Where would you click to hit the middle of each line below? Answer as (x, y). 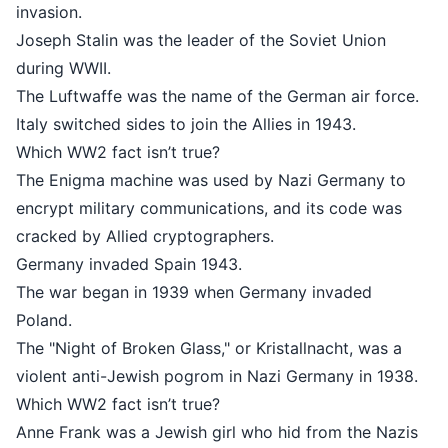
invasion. (213, 12)
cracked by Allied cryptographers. (309, 236)
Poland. (208, 320)
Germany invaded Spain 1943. (293, 264)
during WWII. (227, 68)
